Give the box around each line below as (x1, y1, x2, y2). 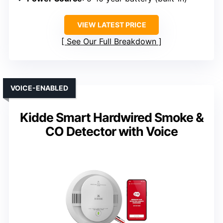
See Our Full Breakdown (67, 36, 156, 47)
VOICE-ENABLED (10, 84, 68, 93)
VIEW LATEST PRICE (77, 20, 146, 29)
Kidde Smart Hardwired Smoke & (19, 110, 204, 125)
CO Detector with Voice (45, 124, 178, 139)
